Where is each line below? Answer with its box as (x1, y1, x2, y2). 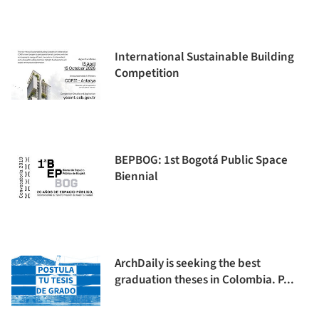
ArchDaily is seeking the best (115, 255, 261, 272)
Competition (115, 65, 179, 82)
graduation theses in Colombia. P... (115, 271, 294, 288)
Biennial (115, 168, 158, 185)
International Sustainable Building (115, 48, 294, 66)
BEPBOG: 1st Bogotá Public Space (115, 152, 288, 169)
